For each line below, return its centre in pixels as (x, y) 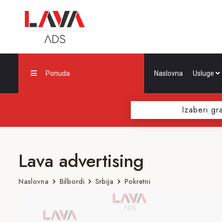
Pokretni (137, 181)
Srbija (104, 181)
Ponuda (58, 73)
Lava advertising (81, 161)
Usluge (204, 73)
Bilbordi (72, 181)
